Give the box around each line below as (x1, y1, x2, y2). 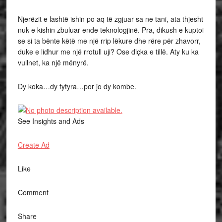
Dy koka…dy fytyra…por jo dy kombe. (17, 81, 136, 92)
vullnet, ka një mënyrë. (17, 57, 89, 68)
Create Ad (17, 140, 50, 150)
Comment (17, 187, 49, 198)
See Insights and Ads (17, 116, 84, 126)
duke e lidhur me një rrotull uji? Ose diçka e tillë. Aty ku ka (17, 47, 199, 57)
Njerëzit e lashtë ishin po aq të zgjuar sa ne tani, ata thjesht (17, 14, 203, 24)
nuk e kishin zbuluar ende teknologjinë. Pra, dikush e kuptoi (17, 25, 204, 35)
